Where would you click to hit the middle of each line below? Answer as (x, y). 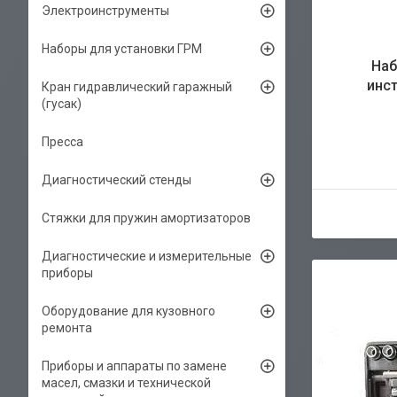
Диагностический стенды (117, 180)
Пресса (62, 142)
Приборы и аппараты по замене (134, 366)
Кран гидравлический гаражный (137, 87)
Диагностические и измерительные (147, 256)
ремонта (67, 328)
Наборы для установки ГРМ (122, 49)
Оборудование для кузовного (128, 311)
